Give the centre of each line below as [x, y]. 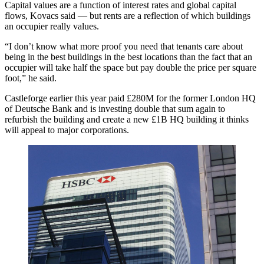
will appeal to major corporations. [68, 130]
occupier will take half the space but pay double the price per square [131, 67]
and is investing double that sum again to [148, 108]
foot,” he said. [31, 78]
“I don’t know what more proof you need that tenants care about [124, 46]
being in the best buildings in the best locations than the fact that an [128, 57]
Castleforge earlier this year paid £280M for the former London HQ [130, 98]
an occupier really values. [52, 26]
